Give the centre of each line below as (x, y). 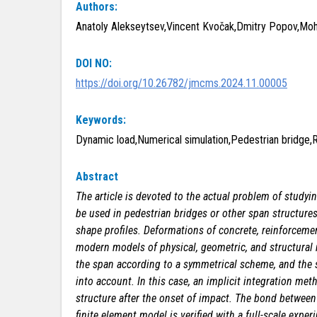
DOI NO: (94, 63)
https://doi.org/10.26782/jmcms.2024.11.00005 (181, 83)
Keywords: (101, 120)
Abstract (97, 177)
